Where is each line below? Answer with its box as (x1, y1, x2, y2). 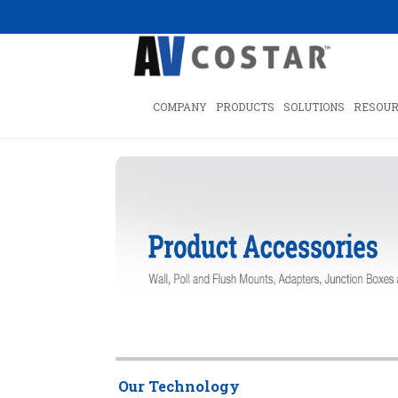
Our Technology (118, 377, 240, 395)
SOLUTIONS (283, 99, 345, 114)
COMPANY (153, 99, 207, 114)
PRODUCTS (216, 99, 275, 114)
